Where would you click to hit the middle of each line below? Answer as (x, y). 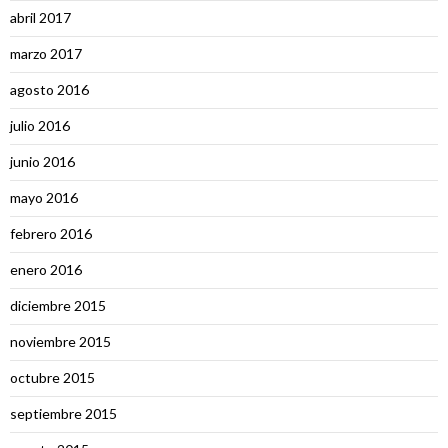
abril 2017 (40, 17)
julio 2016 (40, 125)
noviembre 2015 (60, 341)
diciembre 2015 (58, 305)
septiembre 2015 (63, 413)
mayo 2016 (44, 197)
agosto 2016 (49, 89)
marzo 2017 (46, 53)
